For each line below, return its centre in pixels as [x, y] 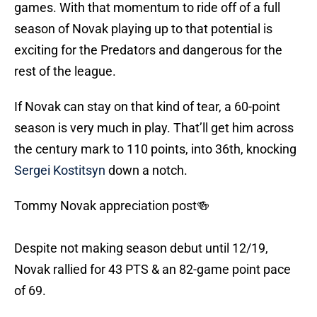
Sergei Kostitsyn [60, 171]
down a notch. [146, 171]
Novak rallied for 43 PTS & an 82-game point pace [152, 270]
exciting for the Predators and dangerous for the [148, 50]
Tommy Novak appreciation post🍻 [112, 206]
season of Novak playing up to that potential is [143, 29]
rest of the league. [65, 71]
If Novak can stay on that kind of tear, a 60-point [147, 107]
